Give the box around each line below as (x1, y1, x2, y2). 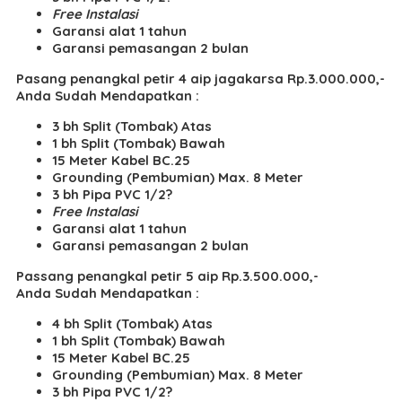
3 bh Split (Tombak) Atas (52, 117, 212, 135)
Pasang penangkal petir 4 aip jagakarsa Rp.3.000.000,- (16, 69, 385, 87)
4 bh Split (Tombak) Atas (52, 314, 213, 332)
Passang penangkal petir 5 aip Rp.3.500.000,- (16, 267, 319, 284)
